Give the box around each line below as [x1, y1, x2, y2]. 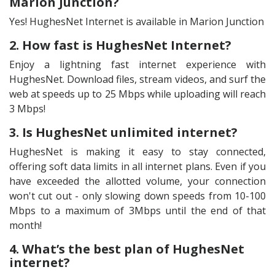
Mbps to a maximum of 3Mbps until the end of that [9, 203, 266, 217]
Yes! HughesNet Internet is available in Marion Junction [9, 14, 264, 28]
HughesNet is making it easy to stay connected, [9, 144, 266, 158]
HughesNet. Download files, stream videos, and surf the [9, 72, 266, 86]
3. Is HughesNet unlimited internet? [9, 123, 238, 141]
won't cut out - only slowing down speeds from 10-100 [9, 188, 266, 203]
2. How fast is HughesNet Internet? [9, 36, 231, 53]
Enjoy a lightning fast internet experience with [9, 57, 266, 71]
